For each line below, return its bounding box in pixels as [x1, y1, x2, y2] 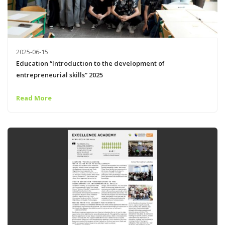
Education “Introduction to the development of [16, 58, 165, 68]
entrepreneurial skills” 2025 [16, 70, 103, 79]
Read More [16, 93, 52, 103]
